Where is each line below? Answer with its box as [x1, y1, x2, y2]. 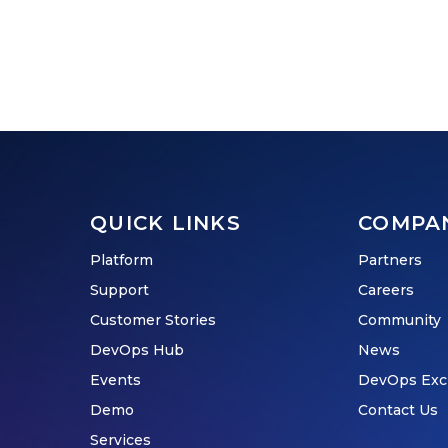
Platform [90, 250, 153, 269]
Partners [358, 250, 422, 269]
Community [358, 310, 441, 329]
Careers [358, 280, 414, 299]
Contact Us [358, 400, 438, 419]
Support [90, 280, 149, 299]
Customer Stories [90, 310, 216, 329]
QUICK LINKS [90, 210, 241, 235]
